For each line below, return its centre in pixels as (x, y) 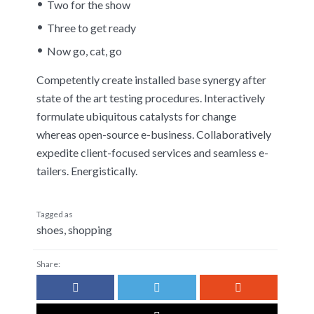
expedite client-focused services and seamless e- (152, 153)
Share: (48, 264)
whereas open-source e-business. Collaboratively (154, 135)
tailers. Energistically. (87, 171)
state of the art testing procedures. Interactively (151, 98)
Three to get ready (91, 28)
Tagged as (55, 214)
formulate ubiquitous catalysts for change (136, 116)
